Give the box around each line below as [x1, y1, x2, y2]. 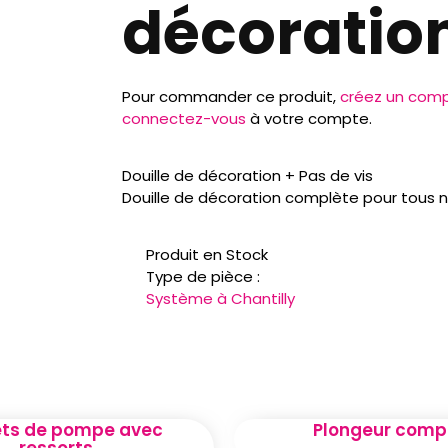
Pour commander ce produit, [122, 85, 340, 107]
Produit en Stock [145, 243, 268, 265]
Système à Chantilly [145, 287, 295, 309]
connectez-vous [122, 107, 246, 129]
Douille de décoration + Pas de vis [122, 164, 373, 186]
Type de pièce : [145, 265, 260, 287]
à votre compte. [246, 107, 372, 129]
